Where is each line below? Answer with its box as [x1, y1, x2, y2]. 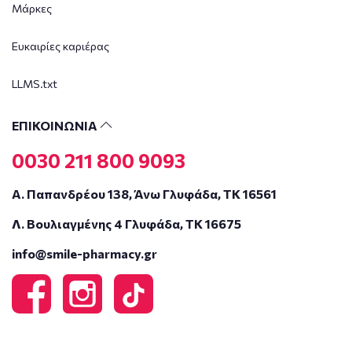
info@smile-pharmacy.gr [12, 245, 157, 261]
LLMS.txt [12, 76, 57, 90]
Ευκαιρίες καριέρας [12, 38, 109, 53]
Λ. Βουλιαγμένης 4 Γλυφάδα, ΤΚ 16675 [12, 215, 241, 231]
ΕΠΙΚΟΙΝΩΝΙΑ [12, 117, 100, 133]
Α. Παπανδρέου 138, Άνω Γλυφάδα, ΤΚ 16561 [12, 185, 277, 201]
